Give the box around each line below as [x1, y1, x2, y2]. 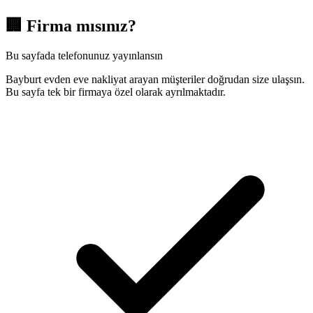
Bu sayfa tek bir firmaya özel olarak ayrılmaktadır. [6, 85, 226, 98]
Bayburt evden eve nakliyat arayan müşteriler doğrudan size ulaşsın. [6, 73, 305, 85]
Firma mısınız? [27, 17, 136, 36]
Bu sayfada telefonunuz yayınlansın [6, 49, 163, 61]
